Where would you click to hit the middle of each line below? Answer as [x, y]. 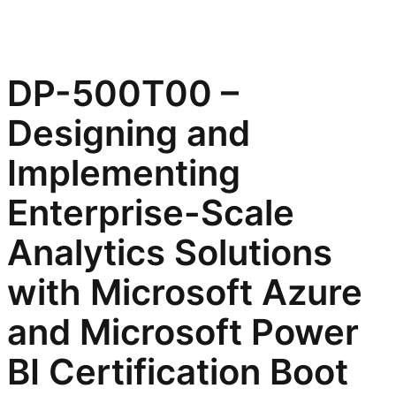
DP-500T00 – [123, 94]
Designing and [129, 133]
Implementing [124, 173]
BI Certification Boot [178, 372]
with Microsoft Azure [185, 293]
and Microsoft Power [183, 332]
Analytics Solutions [170, 253]
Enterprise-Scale [151, 213]
